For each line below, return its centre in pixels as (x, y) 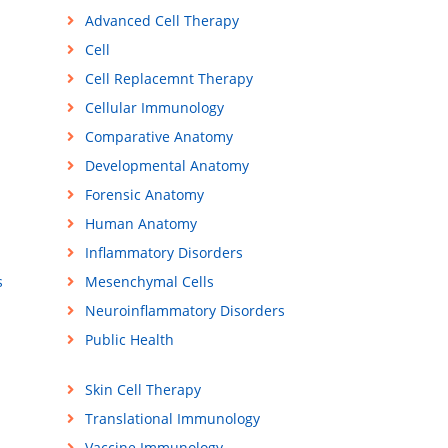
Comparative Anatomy (158, 137)
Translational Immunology (172, 419)
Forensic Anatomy (144, 195)
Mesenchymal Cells (149, 282)
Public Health (129, 340)
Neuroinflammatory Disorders (184, 311)
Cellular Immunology (154, 108)
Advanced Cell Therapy (161, 21)
